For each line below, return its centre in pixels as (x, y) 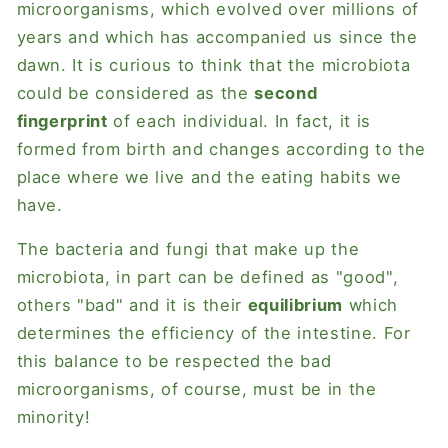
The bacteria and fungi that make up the (188, 249)
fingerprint (62, 120)
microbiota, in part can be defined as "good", (207, 277)
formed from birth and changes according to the (221, 148)
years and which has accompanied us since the (217, 36)
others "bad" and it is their (129, 305)
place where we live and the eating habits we (209, 176)
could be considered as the (132, 92)
